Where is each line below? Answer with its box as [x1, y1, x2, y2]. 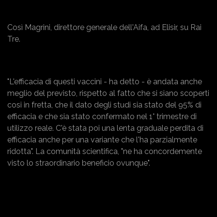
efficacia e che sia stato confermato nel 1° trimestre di [7, 111, 197, 121]
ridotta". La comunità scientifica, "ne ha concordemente [7, 146, 202, 156]
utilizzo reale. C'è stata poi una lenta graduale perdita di [7, 123, 203, 133]
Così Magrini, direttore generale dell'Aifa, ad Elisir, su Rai [7, 22, 201, 32]
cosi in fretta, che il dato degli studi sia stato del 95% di [7, 100, 201, 109]
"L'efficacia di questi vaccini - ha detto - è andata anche [7, 77, 202, 86]
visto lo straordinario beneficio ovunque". [7, 158, 152, 168]
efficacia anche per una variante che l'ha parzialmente [7, 135, 197, 144]
